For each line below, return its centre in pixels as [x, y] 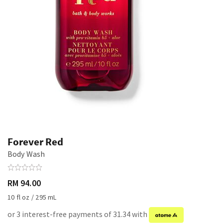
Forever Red [35, 142]
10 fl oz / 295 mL [32, 197]
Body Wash [26, 154]
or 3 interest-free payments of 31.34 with [78, 214]
